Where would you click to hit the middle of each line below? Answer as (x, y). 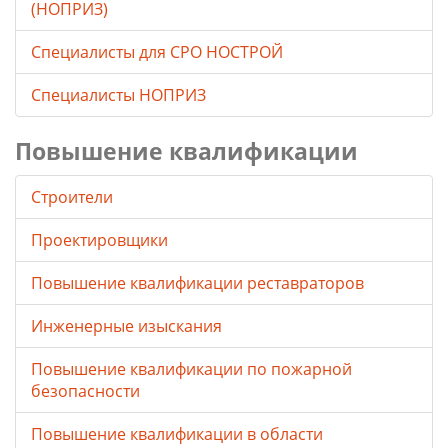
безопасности (85, 391)
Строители (72, 197)
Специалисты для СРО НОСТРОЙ (157, 52)
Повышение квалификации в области (177, 434)
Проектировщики (99, 240)
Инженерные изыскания (126, 326)
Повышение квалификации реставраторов (197, 283)
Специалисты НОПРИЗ (118, 95)
